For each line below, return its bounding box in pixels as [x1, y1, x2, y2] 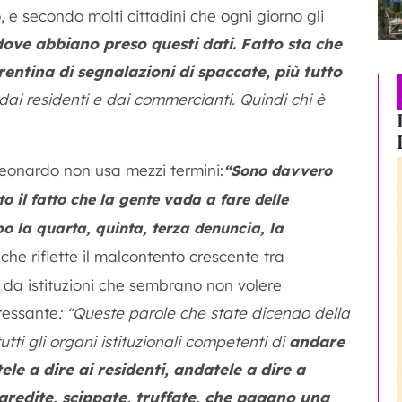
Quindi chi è [240, 90, 325, 109]
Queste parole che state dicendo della [73, 303, 350, 322]
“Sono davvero [223, 162, 332, 179]
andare [289, 332, 345, 351]
